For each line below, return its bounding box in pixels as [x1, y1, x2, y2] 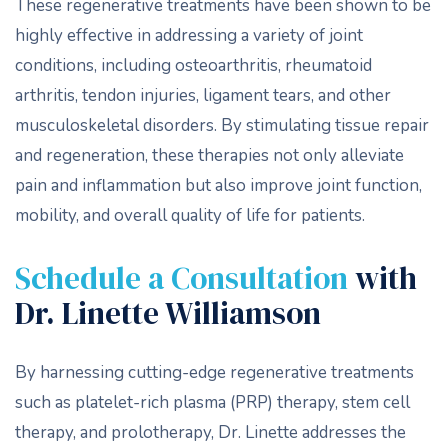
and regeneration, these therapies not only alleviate [15, 144, 404, 167]
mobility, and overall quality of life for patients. [15, 204, 365, 227]
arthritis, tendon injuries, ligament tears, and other [15, 84, 391, 107]
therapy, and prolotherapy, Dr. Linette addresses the [15, 421, 406, 444]
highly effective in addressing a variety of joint [15, 24, 363, 47]
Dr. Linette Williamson [15, 292, 321, 334]
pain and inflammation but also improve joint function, [15, 174, 422, 197]
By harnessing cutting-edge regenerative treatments [15, 361, 414, 384]
